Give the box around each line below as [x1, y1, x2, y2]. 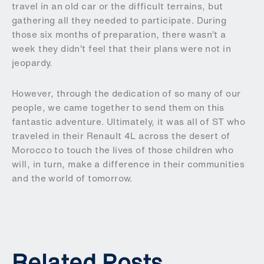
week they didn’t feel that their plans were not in [12, 41, 232, 55]
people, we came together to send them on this [12, 100, 225, 114]
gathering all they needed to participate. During [12, 13, 227, 27]
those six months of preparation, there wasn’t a [12, 27, 226, 41]
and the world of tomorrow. [12, 171, 133, 185]
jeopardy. [12, 55, 52, 70]
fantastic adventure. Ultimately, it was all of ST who [12, 114, 246, 128]
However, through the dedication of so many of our [12, 86, 241, 100]
